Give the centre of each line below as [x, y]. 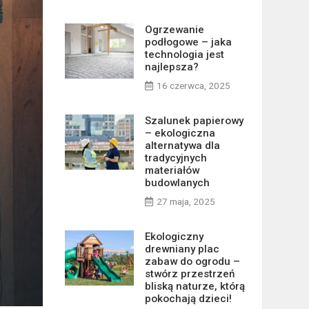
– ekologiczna [180, 133]
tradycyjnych [176, 158]
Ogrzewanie [174, 30]
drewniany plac [182, 249]
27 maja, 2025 [186, 201]
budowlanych [177, 183]
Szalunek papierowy [194, 121]
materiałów [172, 170]
